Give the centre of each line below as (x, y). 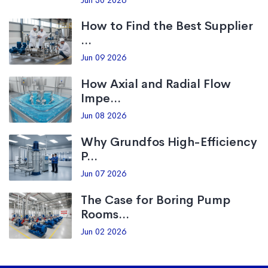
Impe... (101, 98)
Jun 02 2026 (103, 232)
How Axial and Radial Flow (156, 84)
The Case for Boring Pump (156, 200)
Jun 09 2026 (103, 57)
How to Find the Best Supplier (167, 26)
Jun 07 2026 (103, 173)
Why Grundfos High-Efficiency (169, 142)
